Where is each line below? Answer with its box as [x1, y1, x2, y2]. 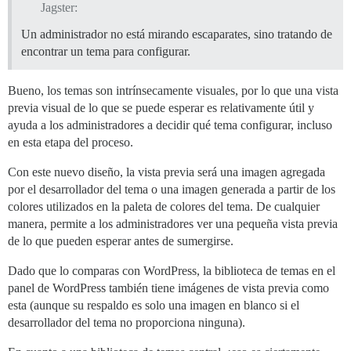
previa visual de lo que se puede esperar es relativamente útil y [8, 101, 314, 115]
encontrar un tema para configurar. [21, 45, 190, 59]
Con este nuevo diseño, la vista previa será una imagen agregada [8, 165, 325, 179]
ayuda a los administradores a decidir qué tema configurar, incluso [8, 118, 332, 132]
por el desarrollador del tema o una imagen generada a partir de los [8, 183, 335, 197]
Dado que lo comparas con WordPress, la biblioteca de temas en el [8, 264, 335, 278]
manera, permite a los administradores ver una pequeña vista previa [8, 217, 338, 231]
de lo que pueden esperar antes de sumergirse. [8, 234, 233, 248]
